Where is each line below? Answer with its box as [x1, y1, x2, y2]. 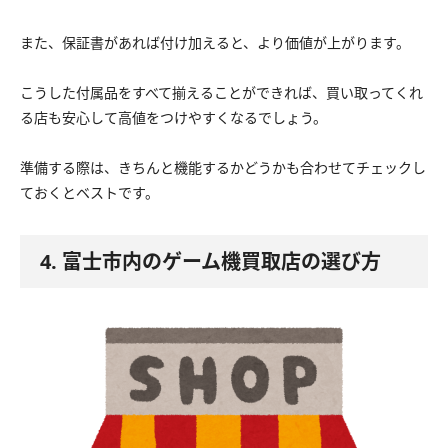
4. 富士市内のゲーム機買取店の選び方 [40, 248, 381, 276]
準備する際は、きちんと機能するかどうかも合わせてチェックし [20, 158, 426, 178]
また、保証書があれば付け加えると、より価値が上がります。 [20, 33, 410, 53]
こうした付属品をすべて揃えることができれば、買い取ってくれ [20, 83, 423, 103]
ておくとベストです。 [20, 183, 159, 203]
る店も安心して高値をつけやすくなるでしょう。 [20, 108, 327, 128]
